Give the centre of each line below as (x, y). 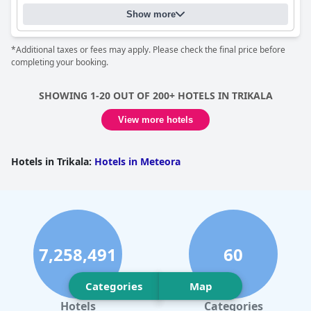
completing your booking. (60, 62)
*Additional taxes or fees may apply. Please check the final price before (148, 50)
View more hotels (155, 120)
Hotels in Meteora (137, 161)
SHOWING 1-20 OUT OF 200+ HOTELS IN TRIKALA (155, 95)
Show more (151, 14)
